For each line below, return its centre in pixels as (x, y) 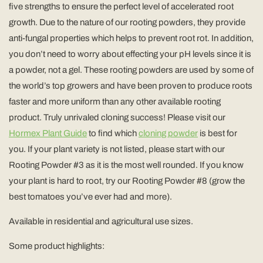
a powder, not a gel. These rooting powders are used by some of (131, 70)
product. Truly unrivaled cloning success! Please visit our (117, 117)
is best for (218, 133)
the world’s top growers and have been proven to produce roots (131, 85)
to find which (113, 133)
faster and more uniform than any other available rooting (115, 101)
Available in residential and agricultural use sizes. (102, 221)
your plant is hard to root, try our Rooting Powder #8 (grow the (127, 181)
